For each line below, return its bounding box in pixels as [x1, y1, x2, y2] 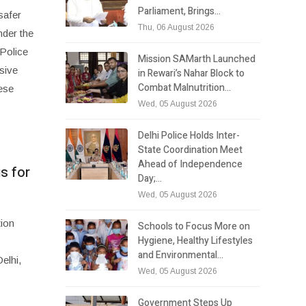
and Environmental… [138, 247, 224, 262]
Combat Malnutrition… [138, 80, 232, 95]
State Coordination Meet [138, 142, 243, 157]
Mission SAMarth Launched [138, 51, 256, 66]
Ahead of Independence [138, 156, 243, 171]
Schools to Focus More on [138, 219, 251, 234]
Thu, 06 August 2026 [138, 22, 215, 32]
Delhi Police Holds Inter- [138, 128, 240, 143]
